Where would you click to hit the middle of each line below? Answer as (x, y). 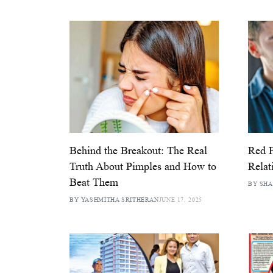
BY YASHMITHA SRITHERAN (114, 200)
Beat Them (94, 183)
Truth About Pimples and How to (143, 167)
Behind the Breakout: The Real (138, 151)
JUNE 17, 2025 (180, 200)
